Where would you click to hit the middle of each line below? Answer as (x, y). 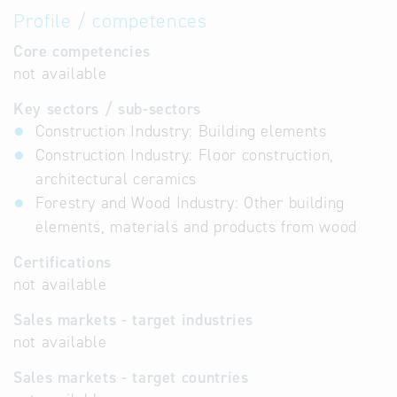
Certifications (62, 262)
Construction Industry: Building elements (181, 131)
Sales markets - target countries (131, 378)
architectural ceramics (117, 179)
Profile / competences (110, 21)
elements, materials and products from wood (196, 227)
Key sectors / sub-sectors (107, 109)
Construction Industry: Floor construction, (185, 155)
